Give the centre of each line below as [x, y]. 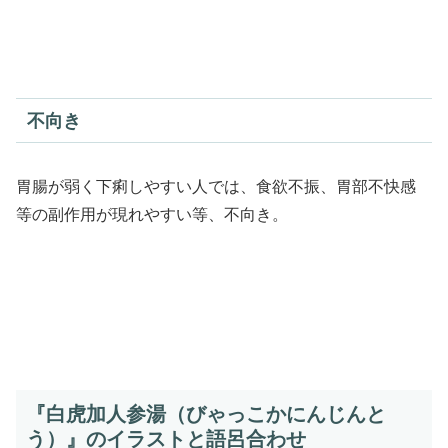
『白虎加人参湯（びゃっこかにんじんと [206, 414]
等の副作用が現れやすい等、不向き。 [152, 214]
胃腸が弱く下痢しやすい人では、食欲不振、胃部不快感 [216, 186]
